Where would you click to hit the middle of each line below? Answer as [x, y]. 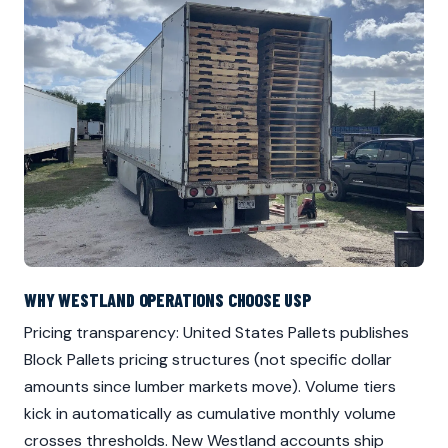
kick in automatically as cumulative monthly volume [210, 414]
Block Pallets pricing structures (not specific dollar [208, 360]
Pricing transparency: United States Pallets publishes [216, 333]
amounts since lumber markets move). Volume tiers [210, 387]
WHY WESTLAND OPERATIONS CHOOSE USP [167, 300]
